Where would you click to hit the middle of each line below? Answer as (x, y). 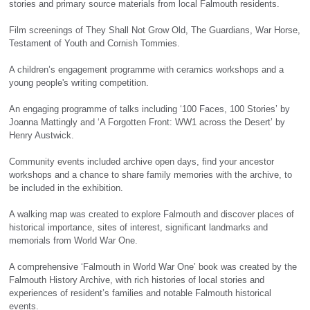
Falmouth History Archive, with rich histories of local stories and (137, 280)
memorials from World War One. (75, 241)
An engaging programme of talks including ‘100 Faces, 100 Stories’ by (150, 109)
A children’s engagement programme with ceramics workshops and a (147, 70)
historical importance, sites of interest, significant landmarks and (139, 228)
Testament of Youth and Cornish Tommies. (95, 44)
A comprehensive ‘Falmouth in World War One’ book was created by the (153, 267)
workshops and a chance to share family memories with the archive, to (151, 175)
